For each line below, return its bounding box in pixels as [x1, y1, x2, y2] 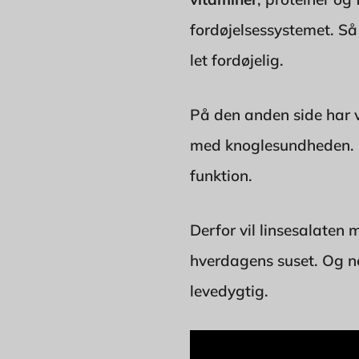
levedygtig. [190, 281, 268, 301]
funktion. [190, 166, 252, 186]
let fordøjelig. [190, 50, 284, 71]
